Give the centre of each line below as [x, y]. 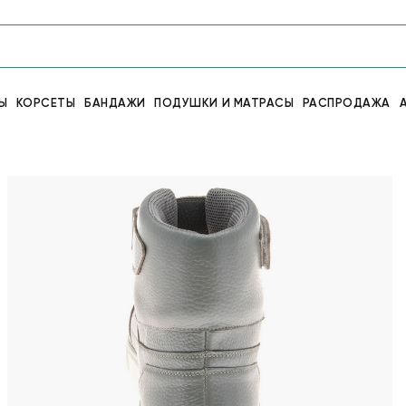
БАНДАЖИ [115, 103]
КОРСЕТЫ [46, 103]
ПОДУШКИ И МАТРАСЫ [224, 103]
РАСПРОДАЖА [346, 103]
